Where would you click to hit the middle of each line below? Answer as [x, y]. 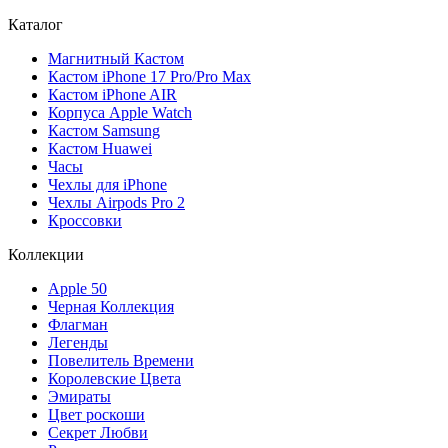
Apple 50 [77, 289]
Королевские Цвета [114, 379]
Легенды [78, 343]
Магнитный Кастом [116, 59]
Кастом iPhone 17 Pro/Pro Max [149, 77]
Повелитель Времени [121, 361]
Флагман [78, 325]
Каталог [35, 25]
